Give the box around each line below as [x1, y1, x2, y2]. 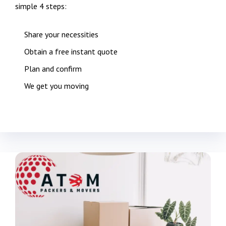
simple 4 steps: [15, 1, 67, 12]
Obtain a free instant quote [24, 46, 118, 57]
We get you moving [24, 81, 89, 91]
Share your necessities [24, 29, 98, 40]
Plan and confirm [24, 64, 82, 74]
